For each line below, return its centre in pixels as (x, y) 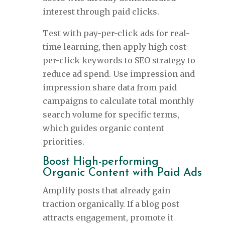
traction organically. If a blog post (111, 204)
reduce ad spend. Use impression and (119, 74)
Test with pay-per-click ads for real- (116, 33)
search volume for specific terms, (111, 115)
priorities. (63, 142)
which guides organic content (103, 128)
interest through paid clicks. (101, 12)
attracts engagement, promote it (108, 218)
